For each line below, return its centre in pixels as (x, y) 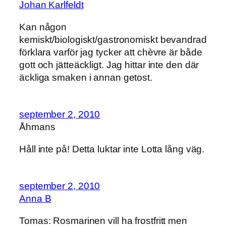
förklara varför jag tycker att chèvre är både (111, 52)
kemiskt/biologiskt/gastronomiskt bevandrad (113, 39)
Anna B (35, 199)
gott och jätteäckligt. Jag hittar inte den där (109, 65)
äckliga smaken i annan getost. (86, 77)
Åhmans (37, 127)
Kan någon (43, 27)
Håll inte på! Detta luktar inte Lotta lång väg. (112, 149)
